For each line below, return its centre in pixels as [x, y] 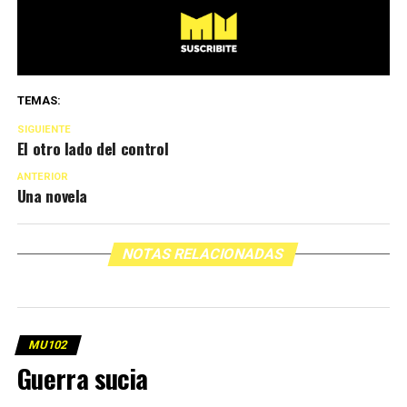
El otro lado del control [93, 149]
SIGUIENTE [44, 130]
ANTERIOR [42, 177]
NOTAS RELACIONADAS [204, 254]
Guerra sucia [82, 378]
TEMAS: [39, 101]
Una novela [52, 196]
